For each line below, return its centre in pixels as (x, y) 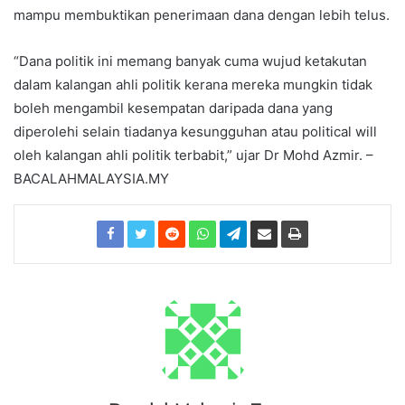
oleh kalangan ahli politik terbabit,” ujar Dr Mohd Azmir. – (193, 155)
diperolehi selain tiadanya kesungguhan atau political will (195, 131)
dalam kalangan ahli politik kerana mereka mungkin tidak (193, 84)
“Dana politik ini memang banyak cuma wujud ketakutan (190, 61)
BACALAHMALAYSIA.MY (91, 178)
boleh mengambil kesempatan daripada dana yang (173, 108)
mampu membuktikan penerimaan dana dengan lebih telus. (202, 14)
